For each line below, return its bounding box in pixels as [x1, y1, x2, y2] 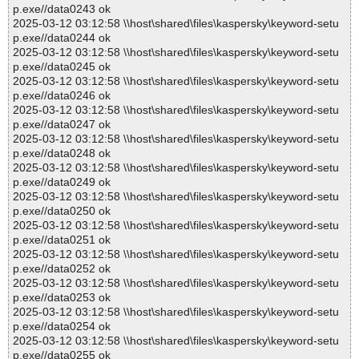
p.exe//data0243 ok [13, 2, 111, 16]
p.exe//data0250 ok [13, 204, 111, 218]
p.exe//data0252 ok [13, 262, 111, 276]
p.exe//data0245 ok [13, 60, 111, 74]
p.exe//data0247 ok [13, 118, 111, 131]
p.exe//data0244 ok [13, 31, 111, 45]
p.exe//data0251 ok [13, 233, 111, 247]
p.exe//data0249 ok [13, 175, 111, 189]
